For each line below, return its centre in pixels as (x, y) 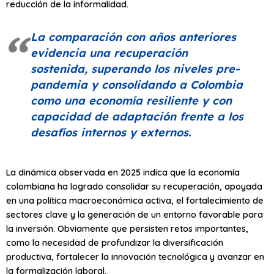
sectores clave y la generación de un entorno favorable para (135, 215)
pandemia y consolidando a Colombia (137, 84)
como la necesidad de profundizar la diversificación (115, 243)
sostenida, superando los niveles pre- (135, 68)
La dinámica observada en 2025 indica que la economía (123, 172)
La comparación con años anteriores (133, 37)
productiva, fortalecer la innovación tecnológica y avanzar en (135, 257)
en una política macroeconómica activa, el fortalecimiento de (135, 201)
